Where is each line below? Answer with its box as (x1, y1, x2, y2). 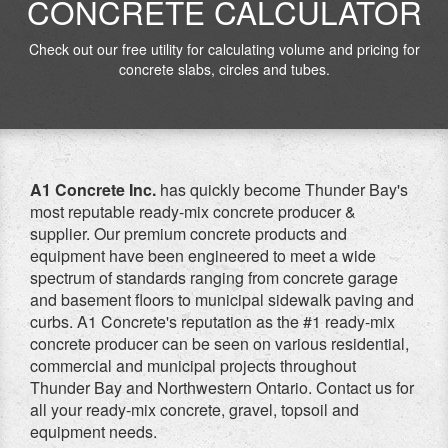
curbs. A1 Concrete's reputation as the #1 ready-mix (30, 310, 395, 333)
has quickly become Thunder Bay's (156, 178, 408, 201)
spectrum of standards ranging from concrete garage (30, 266, 398, 289)
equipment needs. (30, 420, 157, 443)
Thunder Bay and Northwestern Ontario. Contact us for (30, 376, 414, 399)
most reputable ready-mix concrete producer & (30, 200, 356, 223)
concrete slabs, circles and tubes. (118, 59, 330, 79)
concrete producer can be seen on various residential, (30, 332, 409, 355)
